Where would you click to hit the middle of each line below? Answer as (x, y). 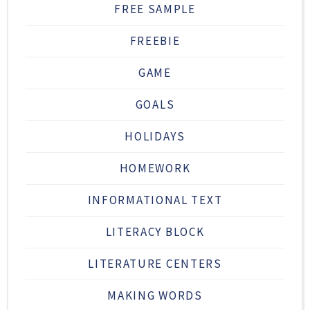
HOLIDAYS (155, 137)
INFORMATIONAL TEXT (155, 200)
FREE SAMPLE (155, 9)
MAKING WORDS (155, 296)
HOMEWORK (155, 168)
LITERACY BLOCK (155, 232)
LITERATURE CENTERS (155, 264)
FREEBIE (155, 41)
